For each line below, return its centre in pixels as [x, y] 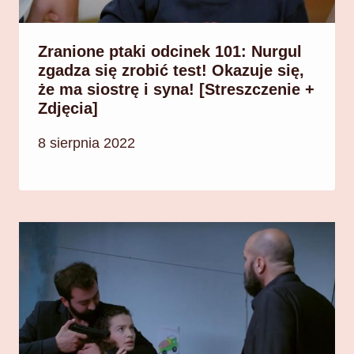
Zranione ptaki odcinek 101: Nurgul [170, 52]
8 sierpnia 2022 [87, 143]
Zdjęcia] [68, 109]
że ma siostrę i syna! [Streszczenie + [176, 90]
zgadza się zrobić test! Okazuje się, [171, 71]
